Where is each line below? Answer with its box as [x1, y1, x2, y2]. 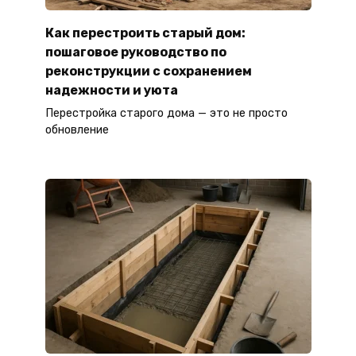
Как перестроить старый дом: [44, 25, 246, 41]
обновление [44, 122, 109, 137]
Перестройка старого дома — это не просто [44, 106, 288, 120]
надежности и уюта [44, 82, 178, 98]
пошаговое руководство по [44, 44, 226, 60]
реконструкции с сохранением [44, 63, 252, 79]
